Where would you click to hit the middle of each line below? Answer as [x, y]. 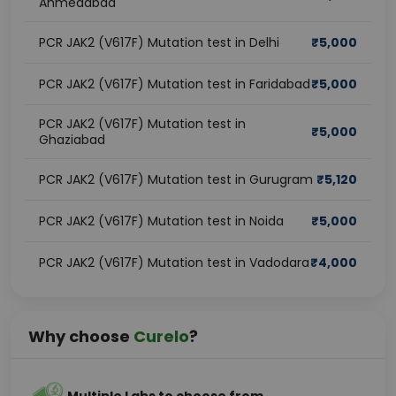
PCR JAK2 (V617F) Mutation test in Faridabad [175, 84]
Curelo [161, 336]
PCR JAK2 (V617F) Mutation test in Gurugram [176, 179]
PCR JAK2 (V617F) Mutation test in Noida [161, 221]
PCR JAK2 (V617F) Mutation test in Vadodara [174, 263]
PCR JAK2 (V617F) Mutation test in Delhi [159, 42]
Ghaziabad [72, 140]
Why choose [81, 336]
